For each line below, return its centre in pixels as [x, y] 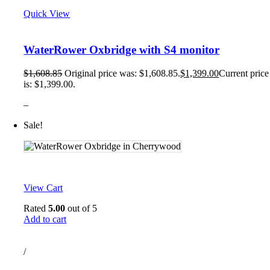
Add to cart [45, 219]
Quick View [47, 13]
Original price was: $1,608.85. [123, 74]
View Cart [43, 188]
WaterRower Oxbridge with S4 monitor [122, 50]
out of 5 [81, 209]
